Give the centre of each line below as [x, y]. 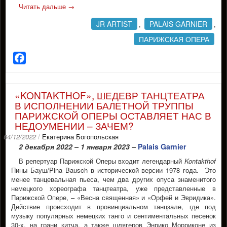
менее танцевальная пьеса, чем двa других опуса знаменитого [113, 179]
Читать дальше [43, 6]
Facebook [44, 58]
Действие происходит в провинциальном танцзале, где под [113, 206]
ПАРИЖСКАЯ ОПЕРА [174, 39]
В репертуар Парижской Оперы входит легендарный [102, 161]
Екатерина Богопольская [80, 137]
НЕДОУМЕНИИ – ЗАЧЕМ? [74, 125]
